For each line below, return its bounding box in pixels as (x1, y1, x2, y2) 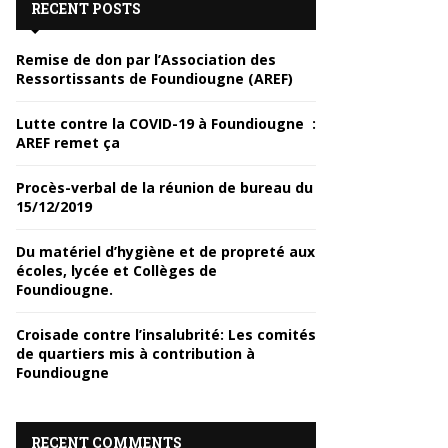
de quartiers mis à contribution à (16, 344, 255, 363)
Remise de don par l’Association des (16, 50, 276, 69)
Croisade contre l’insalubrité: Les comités (16, 325, 316, 344)
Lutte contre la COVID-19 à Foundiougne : (16, 114, 316, 133)
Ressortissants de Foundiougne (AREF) (16, 69, 293, 88)
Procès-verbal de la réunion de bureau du (16, 178, 313, 197)
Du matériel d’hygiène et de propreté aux (16, 242, 315, 261)
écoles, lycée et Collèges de (16, 261, 217, 280)
